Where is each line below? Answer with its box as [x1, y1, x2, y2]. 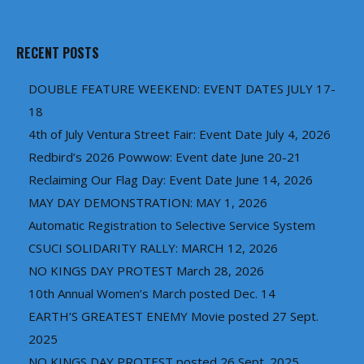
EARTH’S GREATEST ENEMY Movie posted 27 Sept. [28, 308, 318, 325]
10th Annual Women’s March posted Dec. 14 [28, 285, 275, 302]
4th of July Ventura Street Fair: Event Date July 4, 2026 [28, 126, 331, 143]
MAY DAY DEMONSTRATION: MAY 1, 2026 [28, 194, 267, 211]
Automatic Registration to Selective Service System [28, 217, 315, 234]
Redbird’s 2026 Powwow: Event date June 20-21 [28, 149, 301, 166]
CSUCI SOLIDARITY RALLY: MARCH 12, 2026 [28, 240, 278, 257]
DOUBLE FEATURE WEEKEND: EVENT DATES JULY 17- [28, 80, 336, 97]
